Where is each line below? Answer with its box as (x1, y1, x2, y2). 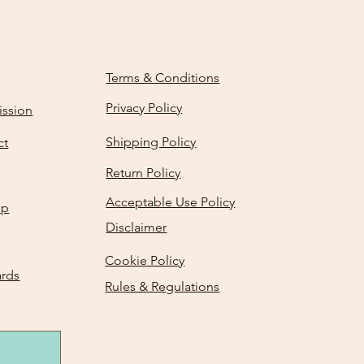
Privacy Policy (106, 99, 183, 115)
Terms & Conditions (106, 69, 220, 85)
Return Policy (106, 164, 181, 180)
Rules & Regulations (105, 278, 220, 294)
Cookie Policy (105, 252, 185, 268)
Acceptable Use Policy (106, 193, 236, 210)
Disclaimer (106, 219, 167, 235)
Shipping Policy (106, 133, 197, 149)
